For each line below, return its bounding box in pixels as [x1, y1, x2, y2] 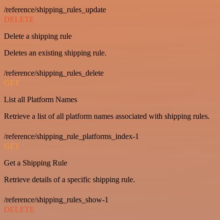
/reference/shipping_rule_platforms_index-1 [4, 132, 139, 141]
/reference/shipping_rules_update [4, 5, 106, 14]
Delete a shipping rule [4, 32, 72, 41]
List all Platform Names [4, 95, 77, 104]
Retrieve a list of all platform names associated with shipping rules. [4, 112, 210, 121]
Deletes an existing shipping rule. [4, 49, 107, 57]
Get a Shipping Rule [4, 159, 67, 167]
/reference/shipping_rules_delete [4, 69, 104, 78]
